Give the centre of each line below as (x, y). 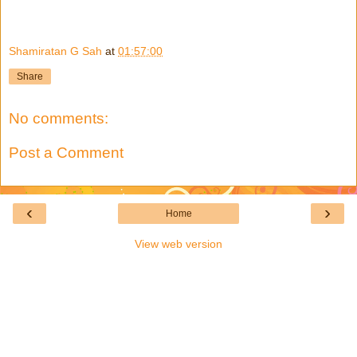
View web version (178, 243)
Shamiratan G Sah (55, 51)
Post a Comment (66, 153)
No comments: (59, 118)
